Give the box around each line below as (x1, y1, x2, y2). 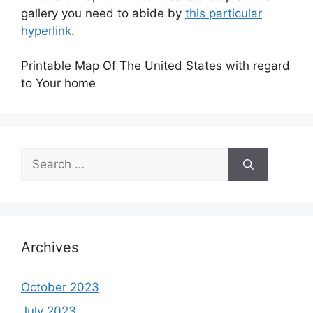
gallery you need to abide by (21, 6, 185, 20)
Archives (21, 239, 78, 256)
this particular (185, 6, 262, 20)
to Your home (21, 76, 96, 91)
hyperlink (21, 23, 71, 38)
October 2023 (21, 280, 99, 295)
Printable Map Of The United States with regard (21, 59, 290, 73)
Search (20, 149, 59, 163)
